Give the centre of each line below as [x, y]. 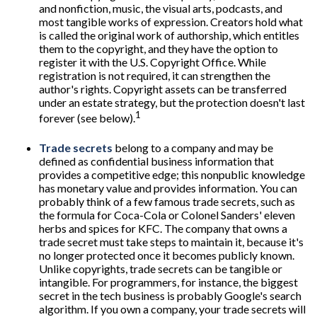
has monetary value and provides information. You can [168, 188]
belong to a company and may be [193, 147]
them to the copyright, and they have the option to [158, 48]
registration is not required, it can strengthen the [155, 75]
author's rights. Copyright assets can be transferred [163, 88]
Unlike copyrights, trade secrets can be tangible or [161, 268]
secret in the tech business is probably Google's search [170, 295]
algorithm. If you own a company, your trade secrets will [172, 309]
